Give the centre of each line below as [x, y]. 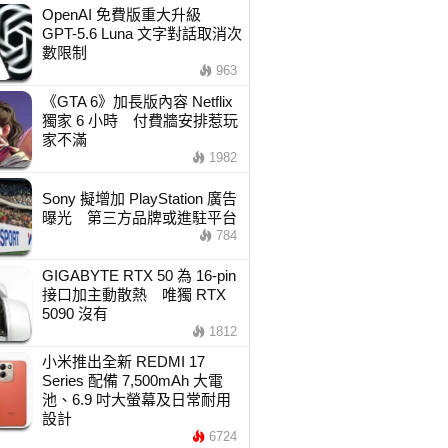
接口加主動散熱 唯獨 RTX [133, 294]
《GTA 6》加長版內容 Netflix [137, 101]
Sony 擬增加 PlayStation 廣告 [139, 198]
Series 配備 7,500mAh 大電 [132, 380]
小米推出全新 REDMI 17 [123, 361]
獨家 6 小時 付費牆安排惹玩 [139, 120]
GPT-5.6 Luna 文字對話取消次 [141, 33]
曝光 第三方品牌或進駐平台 [139, 217]
